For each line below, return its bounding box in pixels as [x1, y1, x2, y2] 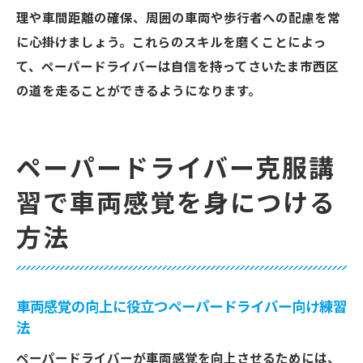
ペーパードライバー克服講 [16, 151, 336, 188]
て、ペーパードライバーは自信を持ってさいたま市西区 [16, 60, 339, 75]
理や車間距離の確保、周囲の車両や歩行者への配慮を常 [16, 11, 340, 26]
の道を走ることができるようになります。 [16, 84, 261, 99]
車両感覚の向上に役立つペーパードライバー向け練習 [16, 299, 347, 315]
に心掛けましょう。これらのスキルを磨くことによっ [16, 36, 327, 50]
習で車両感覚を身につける [16, 186, 337, 223]
